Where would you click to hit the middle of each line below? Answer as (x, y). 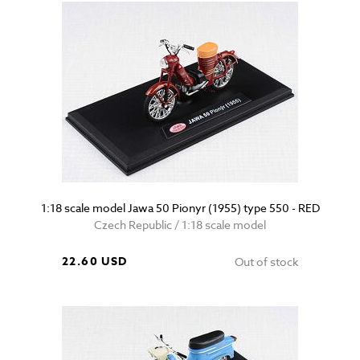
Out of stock (266, 262)
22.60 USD (95, 262)
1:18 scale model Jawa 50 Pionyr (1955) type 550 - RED (180, 208)
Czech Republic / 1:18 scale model (180, 225)
